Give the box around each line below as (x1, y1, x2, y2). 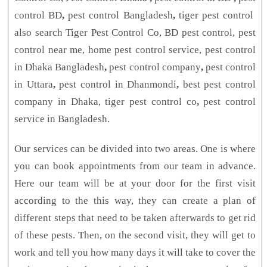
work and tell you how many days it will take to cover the (14, 246, 256, 258)
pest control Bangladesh (68, 9, 173, 21)
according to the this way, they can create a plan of (14, 194, 256, 206)
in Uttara (14, 78, 53, 90)
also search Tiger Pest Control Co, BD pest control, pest (14, 26, 256, 38)
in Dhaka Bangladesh (14, 61, 105, 73)
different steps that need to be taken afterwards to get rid (14, 212, 256, 223)
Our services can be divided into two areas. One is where (14, 142, 256, 154)
